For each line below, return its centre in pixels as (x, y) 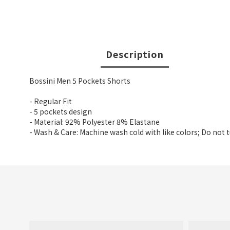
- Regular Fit (51, 101)
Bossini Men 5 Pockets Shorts (80, 81)
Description (135, 54)
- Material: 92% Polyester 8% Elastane (94, 122)
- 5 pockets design (61, 111)
